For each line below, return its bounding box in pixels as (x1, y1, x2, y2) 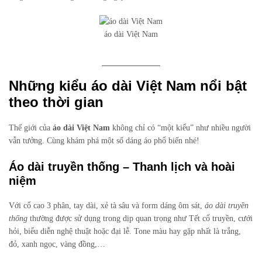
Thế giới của (9, 123, 53, 133)
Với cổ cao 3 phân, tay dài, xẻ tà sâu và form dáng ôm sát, (9, 201, 205, 211)
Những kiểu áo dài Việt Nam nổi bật (9, 77, 247, 94)
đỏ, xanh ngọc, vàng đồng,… (9, 240, 105, 249)
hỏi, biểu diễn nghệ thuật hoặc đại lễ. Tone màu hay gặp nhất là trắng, (9, 227, 241, 236)
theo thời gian (9, 94, 104, 110)
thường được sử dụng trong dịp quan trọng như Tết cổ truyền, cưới (27, 214, 253, 223)
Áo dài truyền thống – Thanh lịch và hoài (9, 160, 235, 174)
